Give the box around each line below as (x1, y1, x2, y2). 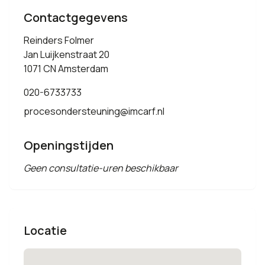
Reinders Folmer (24, 34, 94, 47)
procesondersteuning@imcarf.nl (24, 105, 164, 118)
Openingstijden (24, 137, 114, 153)
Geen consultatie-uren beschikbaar (24, 161, 178, 174)
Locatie (24, 222, 67, 238)
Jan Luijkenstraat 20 (24, 48, 109, 61)
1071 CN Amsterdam (24, 62, 108, 75)
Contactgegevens (24, 9, 128, 25)
